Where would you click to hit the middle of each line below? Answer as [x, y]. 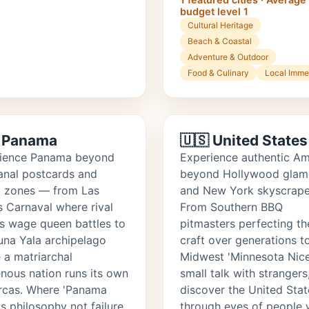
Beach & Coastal [220, 41]
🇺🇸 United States [244, 141]
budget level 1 [214, 12]
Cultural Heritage [221, 26]
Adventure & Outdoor [228, 57]
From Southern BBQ [231, 207]
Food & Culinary [219, 73]
